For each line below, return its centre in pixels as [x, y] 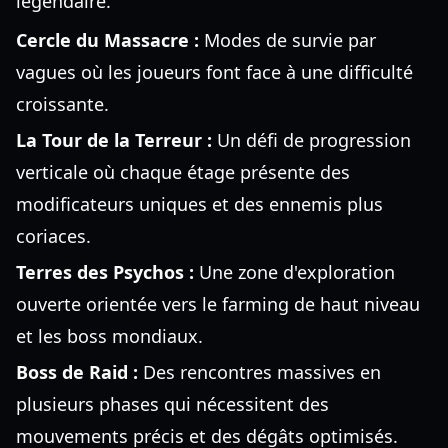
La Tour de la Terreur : [114, 140]
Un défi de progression [311, 140]
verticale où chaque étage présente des [183, 172]
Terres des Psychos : [105, 272]
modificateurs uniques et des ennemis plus [199, 204]
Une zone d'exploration [294, 272]
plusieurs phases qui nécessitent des [172, 404]
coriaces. [53, 236]
